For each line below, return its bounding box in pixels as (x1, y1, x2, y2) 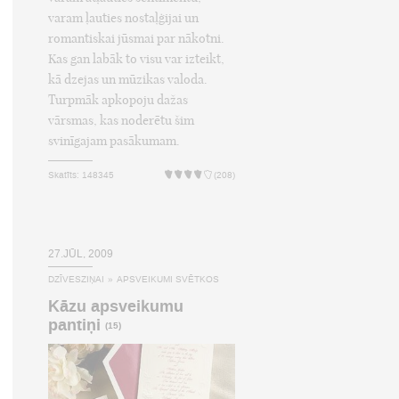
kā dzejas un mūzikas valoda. (48, 71, 208, 88)
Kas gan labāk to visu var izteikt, (48, 51, 224, 68)
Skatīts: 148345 (48, 169, 114, 182)
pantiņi (48, 313, 101, 338)
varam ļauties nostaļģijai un (48, 10, 199, 27)
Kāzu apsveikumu (48, 295, 183, 319)
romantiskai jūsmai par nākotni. (48, 30, 224, 47)
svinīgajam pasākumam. (48, 133, 180, 150)
